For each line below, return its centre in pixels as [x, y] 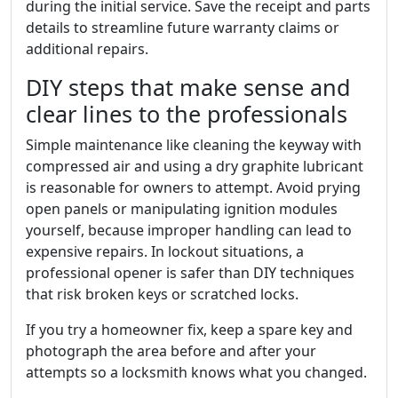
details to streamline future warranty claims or [183, 27]
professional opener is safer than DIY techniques [190, 272]
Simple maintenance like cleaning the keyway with [194, 144]
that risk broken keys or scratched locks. [162, 294]
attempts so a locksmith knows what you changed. [196, 372]
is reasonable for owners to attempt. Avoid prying [193, 187]
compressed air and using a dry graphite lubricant [195, 166]
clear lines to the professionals [187, 113]
